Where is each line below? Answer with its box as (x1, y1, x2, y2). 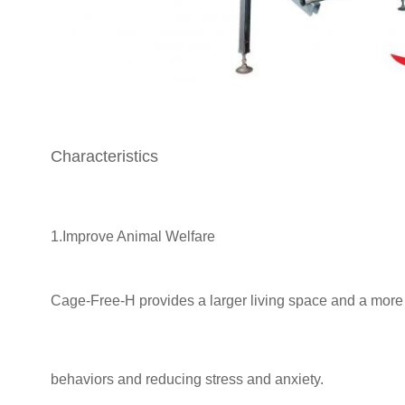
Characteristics (51, 146, 158, 165)
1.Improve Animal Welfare (51, 228, 215, 244)
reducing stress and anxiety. (146, 371, 324, 387)
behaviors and (51, 371, 142, 387)
